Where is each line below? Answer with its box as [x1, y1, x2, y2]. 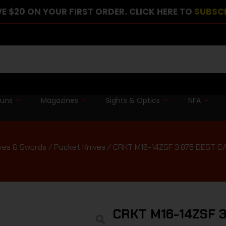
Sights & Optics [106, 95, 160, 105]
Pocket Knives [54, 141, 105, 152]
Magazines [40, 95, 78, 105]
